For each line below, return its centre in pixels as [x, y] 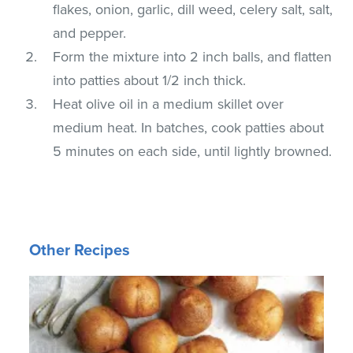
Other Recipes [80, 250]
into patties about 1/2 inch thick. [150, 80]
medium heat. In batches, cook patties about [189, 127]
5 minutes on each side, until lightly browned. [193, 151]
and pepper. [90, 33]
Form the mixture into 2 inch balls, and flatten [193, 56]
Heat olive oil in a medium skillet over [169, 104]
